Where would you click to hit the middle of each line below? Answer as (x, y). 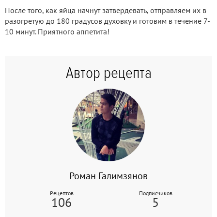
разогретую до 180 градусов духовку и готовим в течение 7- (108, 21)
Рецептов (62, 193)
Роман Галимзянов (108, 176)
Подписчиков (155, 193)
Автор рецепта (108, 73)
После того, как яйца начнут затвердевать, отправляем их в (106, 10)
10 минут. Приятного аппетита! (57, 31)
